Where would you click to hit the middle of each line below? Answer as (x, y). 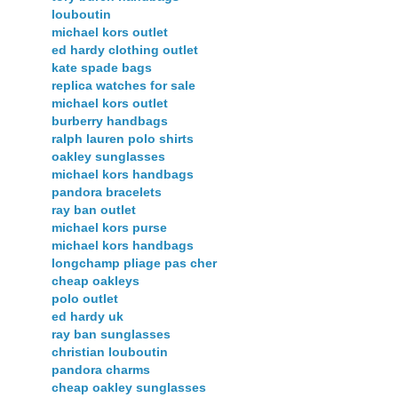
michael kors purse (109, 227)
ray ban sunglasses (111, 334)
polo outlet (85, 298)
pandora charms (101, 369)
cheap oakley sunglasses (129, 387)
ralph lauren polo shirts (123, 138)
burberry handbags (110, 120)
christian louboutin (110, 351)
